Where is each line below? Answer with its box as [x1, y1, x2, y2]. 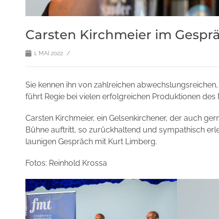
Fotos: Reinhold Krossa [25, 158, 107, 168]
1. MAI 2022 [34, 50, 63, 57]
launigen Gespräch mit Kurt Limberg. [25, 137, 157, 147]
